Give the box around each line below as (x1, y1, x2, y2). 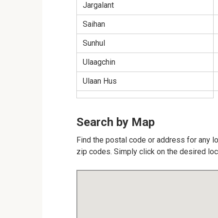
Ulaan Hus (83, 76, 117, 86)
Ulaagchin (83, 57, 115, 67)
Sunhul (83, 38, 105, 48)
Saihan (83, 19, 105, 29)
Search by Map (76, 115, 155, 129)
